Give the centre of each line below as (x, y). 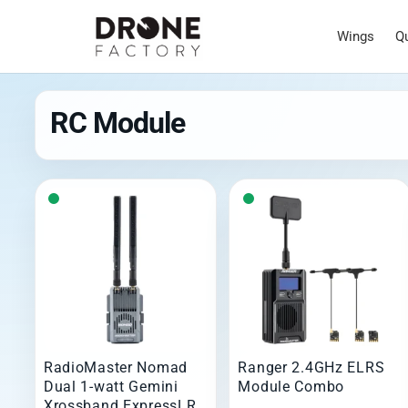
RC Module (118, 123)
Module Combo (291, 387)
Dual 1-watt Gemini (111, 387)
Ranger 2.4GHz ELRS (311, 368)
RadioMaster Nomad (116, 368)
